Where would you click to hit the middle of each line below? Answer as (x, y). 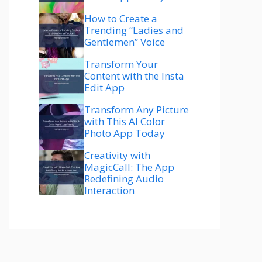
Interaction (109, 190)
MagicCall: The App (129, 167)
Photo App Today (125, 133)
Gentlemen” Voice (125, 42)
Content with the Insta (134, 75)
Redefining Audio (124, 178)
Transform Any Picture (137, 109)
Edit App (104, 87)
